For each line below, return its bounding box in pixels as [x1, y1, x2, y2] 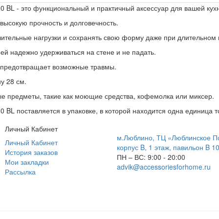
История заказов [5, 147, 58, 157]
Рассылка [5, 167, 36, 176]
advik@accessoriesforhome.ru [117, 162, 211, 172]
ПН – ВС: [117, 152, 146, 162]
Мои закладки [5, 157, 49, 167]
